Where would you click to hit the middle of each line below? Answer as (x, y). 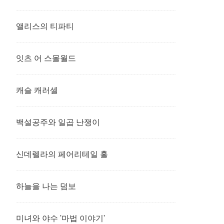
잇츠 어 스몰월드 (46, 58)
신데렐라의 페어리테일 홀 (62, 154)
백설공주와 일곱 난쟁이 (58, 122)
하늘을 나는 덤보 (46, 186)
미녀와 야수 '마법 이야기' (60, 218)
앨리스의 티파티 (45, 26)
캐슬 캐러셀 (37, 90)
